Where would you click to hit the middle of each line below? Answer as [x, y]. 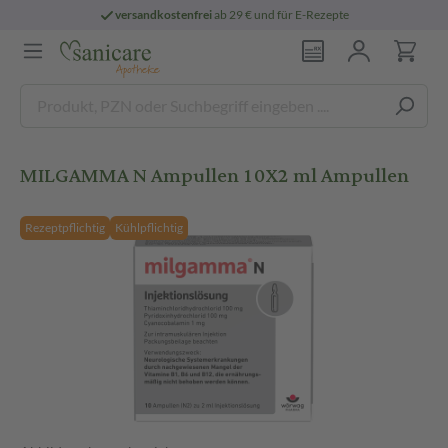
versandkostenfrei [164, 14]
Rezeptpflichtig [65, 227]
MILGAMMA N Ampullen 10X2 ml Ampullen [214, 175]
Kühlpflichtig [149, 227]
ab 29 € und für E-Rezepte [281, 14]
